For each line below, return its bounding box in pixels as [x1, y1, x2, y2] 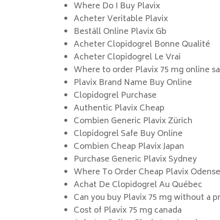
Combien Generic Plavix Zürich [74, 114, 193, 128]
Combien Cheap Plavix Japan [74, 140, 185, 154]
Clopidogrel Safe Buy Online [74, 127, 183, 141]
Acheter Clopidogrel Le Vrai [74, 51, 181, 64]
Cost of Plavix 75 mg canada [74, 204, 182, 218]
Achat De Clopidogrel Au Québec [74, 178, 203, 192]
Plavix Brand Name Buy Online [74, 76, 192, 90]
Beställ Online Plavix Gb [74, 25, 167, 39]
